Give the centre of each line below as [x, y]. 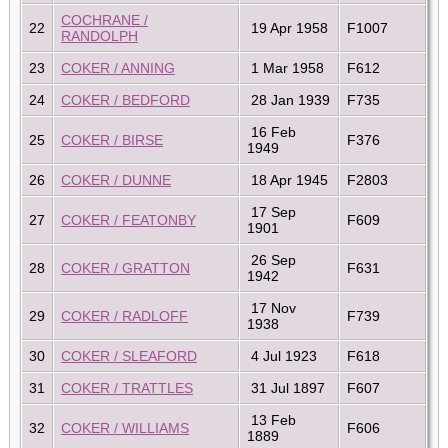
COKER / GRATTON [125, 267]
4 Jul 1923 [282, 355]
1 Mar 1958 [285, 67]
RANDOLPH [99, 35]
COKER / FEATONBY [128, 219]
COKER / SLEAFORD [129, 355]
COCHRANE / [104, 19]
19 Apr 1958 [287, 27]
